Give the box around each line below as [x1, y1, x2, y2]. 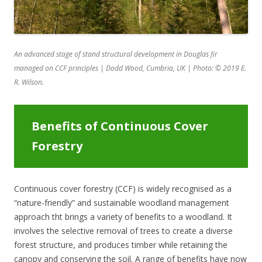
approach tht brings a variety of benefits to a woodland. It [14, 211, 232, 222]
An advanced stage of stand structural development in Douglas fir [14, 49, 218, 59]
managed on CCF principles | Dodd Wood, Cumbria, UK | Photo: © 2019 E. [14, 63, 246, 73]
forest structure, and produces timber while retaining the [14, 239, 227, 250]
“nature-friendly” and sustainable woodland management [14, 196, 229, 208]
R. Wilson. [14, 77, 44, 87]
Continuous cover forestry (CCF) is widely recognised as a [14, 182, 232, 194]
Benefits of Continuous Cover [32, 118, 208, 134]
